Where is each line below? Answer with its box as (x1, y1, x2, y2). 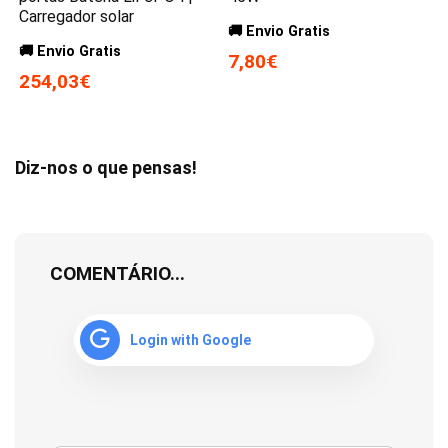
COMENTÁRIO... (50, 262, 185, 286)
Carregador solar (19, 7, 135, 27)
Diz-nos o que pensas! (15, 157, 197, 179)
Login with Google (130, 332, 251, 349)
